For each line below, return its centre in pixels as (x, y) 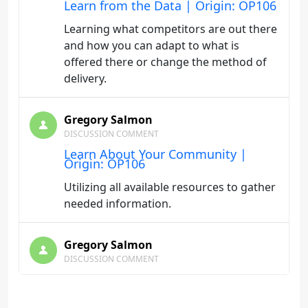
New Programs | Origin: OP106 (155, 289)
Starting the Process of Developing (165, 279)
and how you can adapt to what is (152, 45)
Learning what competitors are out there (170, 29)
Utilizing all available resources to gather (170, 187)
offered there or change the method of (165, 62)
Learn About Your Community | (155, 154)
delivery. (85, 78)
